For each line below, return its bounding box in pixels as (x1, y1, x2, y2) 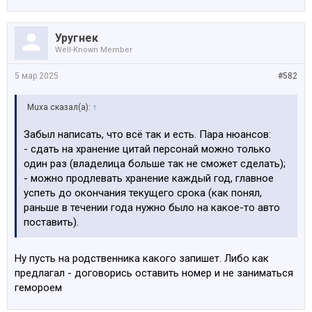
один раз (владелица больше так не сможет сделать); (24, 157, 286, 170)
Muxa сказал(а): (27, 102, 93, 112)
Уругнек (55, 31, 98, 45)
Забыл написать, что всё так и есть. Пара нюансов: (24, 128, 271, 141)
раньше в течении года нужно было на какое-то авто (24, 201, 280, 214)
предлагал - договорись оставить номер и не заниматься (15, 267, 293, 279)
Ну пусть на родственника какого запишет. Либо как (15, 252, 269, 265)
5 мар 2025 (15, 71, 58, 81)
